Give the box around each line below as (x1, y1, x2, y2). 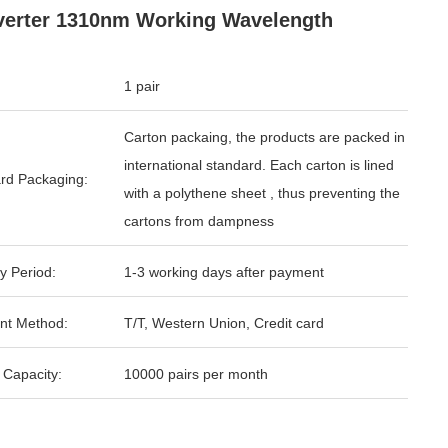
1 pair (124, 78, 160, 94)
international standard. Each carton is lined (124, 157, 394, 173)
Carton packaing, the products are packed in (124, 129, 405, 145)
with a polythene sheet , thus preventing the (124, 185, 400, 201)
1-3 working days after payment (124, 264, 324, 280)
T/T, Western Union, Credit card (124, 315, 324, 331)
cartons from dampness (124, 213, 274, 229)
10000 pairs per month (124, 366, 268, 382)
